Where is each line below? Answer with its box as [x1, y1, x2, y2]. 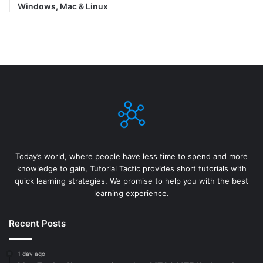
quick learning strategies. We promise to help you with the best [15, 176, 248, 186]
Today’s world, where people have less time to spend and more [15, 151, 248, 161]
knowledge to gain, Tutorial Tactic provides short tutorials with [16, 163, 247, 173]
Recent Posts [9, 217, 66, 229]
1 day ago [18, 249, 45, 257]
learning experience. [94, 188, 169, 198]
